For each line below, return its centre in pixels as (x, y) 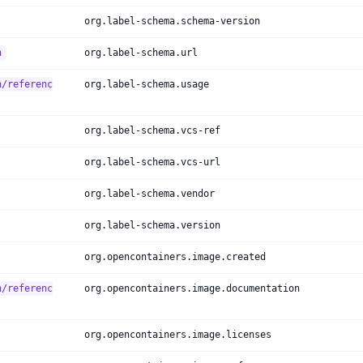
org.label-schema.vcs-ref (152, 130)
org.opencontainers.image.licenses (178, 335)
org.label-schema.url (141, 53)
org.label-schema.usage (147, 84)
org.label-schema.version (152, 225)
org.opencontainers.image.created (175, 257)
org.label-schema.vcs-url (152, 162)
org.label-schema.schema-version (172, 21)
